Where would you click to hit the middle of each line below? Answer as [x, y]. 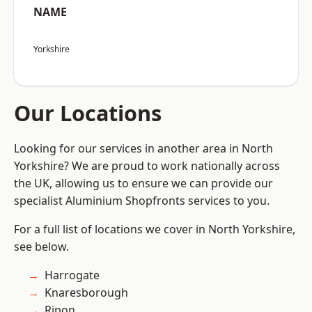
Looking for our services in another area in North [143, 149]
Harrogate [72, 275]
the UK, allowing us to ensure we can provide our [143, 184]
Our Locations [88, 113]
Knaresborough [86, 293]
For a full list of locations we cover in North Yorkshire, [155, 229]
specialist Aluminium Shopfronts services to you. [142, 201]
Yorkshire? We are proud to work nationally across [147, 166]
